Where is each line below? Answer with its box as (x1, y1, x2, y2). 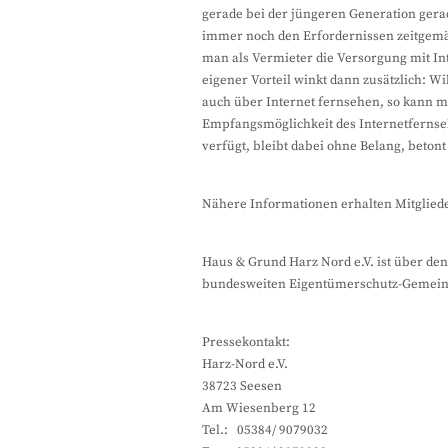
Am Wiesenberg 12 (202, 400, 316, 416)
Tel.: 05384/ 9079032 (202, 422, 328, 438)
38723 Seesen (202, 378, 282, 394)
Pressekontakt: (202, 334, 290, 350)
